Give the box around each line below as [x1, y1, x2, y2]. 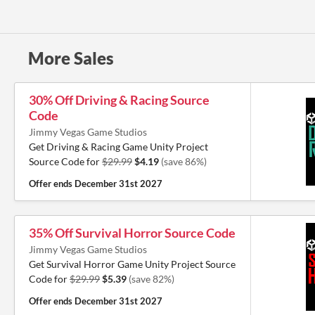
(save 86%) [161, 155, 207, 167]
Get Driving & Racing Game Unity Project [29, 141, 208, 153]
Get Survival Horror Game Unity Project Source [29, 258, 236, 270]
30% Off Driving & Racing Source [29, 92, 210, 108]
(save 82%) [129, 273, 174, 285]
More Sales [28, 48, 114, 68]
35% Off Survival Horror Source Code [29, 225, 236, 240]
